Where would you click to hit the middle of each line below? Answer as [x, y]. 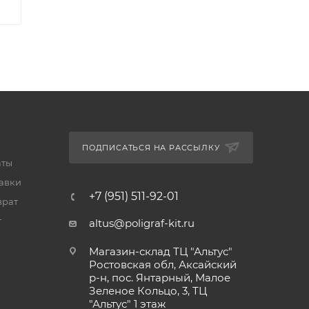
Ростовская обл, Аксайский [162, 264]
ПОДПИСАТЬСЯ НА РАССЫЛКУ [151, 147]
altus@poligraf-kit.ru [141, 223]
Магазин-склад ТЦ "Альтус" [160, 251]
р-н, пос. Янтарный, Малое [159, 277]
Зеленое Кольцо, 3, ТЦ [148, 290]
